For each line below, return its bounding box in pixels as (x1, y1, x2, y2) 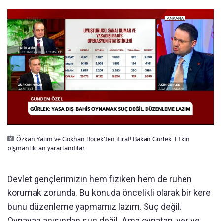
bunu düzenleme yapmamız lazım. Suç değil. (7, 201, 182, 212)
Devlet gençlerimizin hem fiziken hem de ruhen (7, 173, 192, 184)
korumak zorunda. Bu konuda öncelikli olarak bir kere (7, 187, 211, 198)
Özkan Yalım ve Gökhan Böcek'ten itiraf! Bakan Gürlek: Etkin (16, 134, 190, 143)
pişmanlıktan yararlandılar (7, 144, 85, 152)
